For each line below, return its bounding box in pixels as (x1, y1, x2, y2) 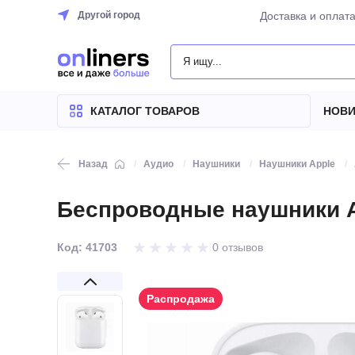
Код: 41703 (57, 241, 117, 254)
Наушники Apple (259, 158, 335, 170)
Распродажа (147, 292, 215, 305)
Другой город (78, 10, 140, 21)
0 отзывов (212, 241, 263, 254)
